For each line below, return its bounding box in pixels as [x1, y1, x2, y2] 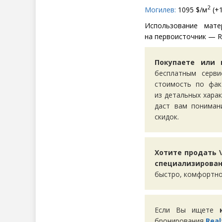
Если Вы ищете [155, 205, 220, 215]
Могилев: [145, 4, 176, 14]
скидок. [155, 111, 179, 121]
